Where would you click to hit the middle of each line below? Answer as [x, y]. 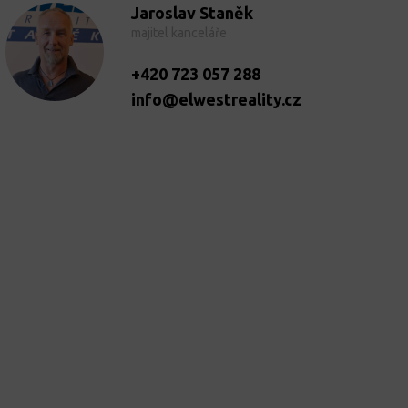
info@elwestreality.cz [216, 99]
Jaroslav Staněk [192, 12]
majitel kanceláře [178, 32]
